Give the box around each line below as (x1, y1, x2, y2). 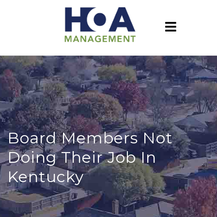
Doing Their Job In (7, 148, 156, 167)
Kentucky (7, 167, 84, 186)
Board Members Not (7, 128, 173, 147)
